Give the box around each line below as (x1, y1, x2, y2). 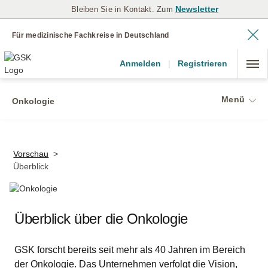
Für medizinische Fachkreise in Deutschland (12, 31, 169, 39)
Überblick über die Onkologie (14, 211, 188, 227)
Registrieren (178, 59, 227, 68)
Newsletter (175, 4, 218, 14)
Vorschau (13, 149, 49, 159)
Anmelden (120, 59, 161, 68)
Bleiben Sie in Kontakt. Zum (71, 5, 175, 14)
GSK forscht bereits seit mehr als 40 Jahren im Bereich (14, 245, 245, 255)
